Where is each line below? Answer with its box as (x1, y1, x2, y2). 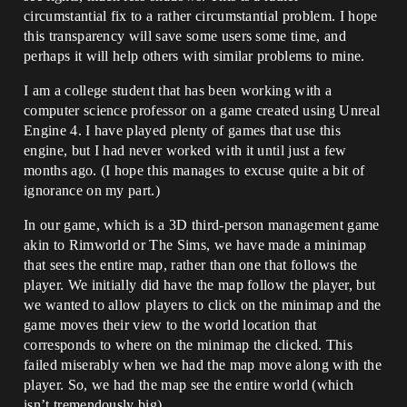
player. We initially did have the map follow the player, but (24, 277, 376, 293)
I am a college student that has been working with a (24, 83, 333, 98)
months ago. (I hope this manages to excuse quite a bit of (24, 163, 365, 178)
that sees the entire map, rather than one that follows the (24, 257, 358, 273)
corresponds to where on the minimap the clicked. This (24, 337, 352, 352)
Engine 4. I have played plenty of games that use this (24, 123, 341, 138)
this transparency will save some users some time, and (24, 28, 346, 44)
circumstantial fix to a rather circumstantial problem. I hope (24, 8, 378, 24)
